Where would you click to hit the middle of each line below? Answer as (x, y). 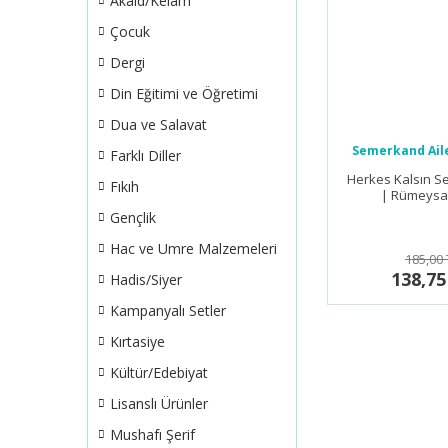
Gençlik (133, 217)
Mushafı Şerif (152, 434)
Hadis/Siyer (146, 279)
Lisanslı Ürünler (159, 403)
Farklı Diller (145, 155)
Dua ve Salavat (158, 124)
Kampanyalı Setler (168, 310)
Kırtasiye (137, 341)
